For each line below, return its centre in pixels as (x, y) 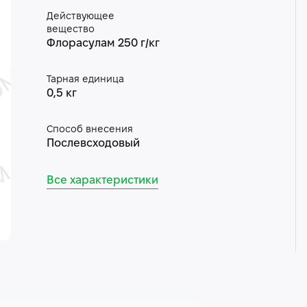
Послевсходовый (93, 144)
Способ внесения (89, 130)
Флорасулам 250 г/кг (103, 44)
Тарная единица (85, 80)
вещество (70, 30)
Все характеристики (102, 181)
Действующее (80, 17)
